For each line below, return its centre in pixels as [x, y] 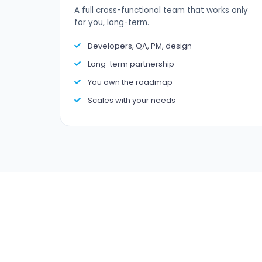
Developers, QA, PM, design [140, 46]
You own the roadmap [130, 82]
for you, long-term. [112, 23]
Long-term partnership [131, 64]
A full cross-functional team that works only [161, 10]
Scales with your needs [132, 100]
